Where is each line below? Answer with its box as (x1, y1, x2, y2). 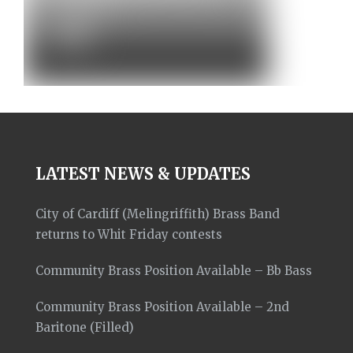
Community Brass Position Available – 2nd (35, 299, 289, 315)
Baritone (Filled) (35, 320, 134, 336)
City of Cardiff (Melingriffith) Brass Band (35, 206, 280, 222)
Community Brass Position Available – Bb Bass (35, 263, 312, 279)
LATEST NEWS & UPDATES (35, 164, 251, 184)
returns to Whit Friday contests (35, 227, 222, 243)
